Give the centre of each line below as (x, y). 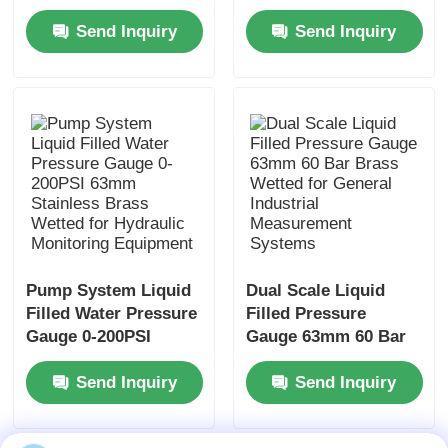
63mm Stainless (89, 360)
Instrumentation (309, 56)
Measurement (299, 406)
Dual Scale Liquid (315, 291)
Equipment (69, 429)
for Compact (76, 33)
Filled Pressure (305, 314)
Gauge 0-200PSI (89, 337)
